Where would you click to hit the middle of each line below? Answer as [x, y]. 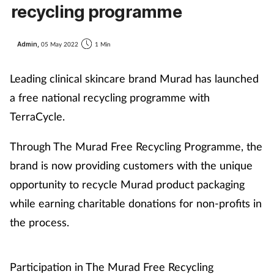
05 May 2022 [60, 44]
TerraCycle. [37, 117]
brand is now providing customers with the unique [131, 165]
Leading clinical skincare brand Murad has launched [134, 79]
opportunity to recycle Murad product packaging [127, 184]
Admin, [29, 44]
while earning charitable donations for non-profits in [136, 203]
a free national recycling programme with [110, 98]
